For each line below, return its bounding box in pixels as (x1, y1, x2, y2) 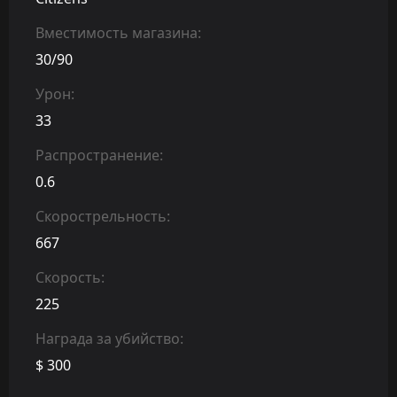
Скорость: (35, 267, 105, 287)
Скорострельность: (35, 206, 170, 226)
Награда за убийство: (35, 328, 183, 348)
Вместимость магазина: (35, 22, 201, 43)
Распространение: (35, 144, 163, 165)
